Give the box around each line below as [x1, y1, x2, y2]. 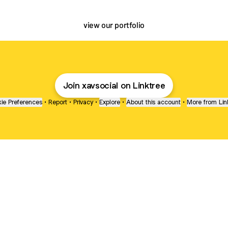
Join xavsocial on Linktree [63, 80, 165, 91]
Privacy [73, 98, 93, 106]
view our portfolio [83, 19, 145, 30]
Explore [99, 98, 120, 106]
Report [48, 98, 67, 106]
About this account [126, 98, 181, 106]
